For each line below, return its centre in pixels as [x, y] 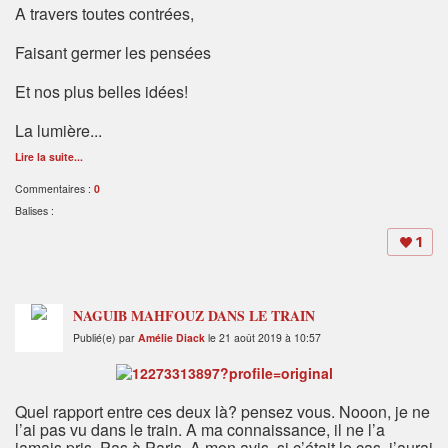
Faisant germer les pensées [113, 53]
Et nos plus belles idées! [101, 92]
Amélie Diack [171, 338]
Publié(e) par [105, 338]
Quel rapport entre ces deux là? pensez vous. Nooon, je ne [222, 412]
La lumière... [58, 131]
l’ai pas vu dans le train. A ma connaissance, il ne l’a [200, 430]
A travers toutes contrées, [104, 14]
